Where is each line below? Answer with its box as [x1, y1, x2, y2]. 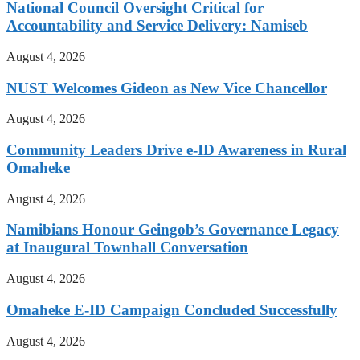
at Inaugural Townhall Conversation [6, 239, 248, 256]
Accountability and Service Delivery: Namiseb [6, 17, 308, 35]
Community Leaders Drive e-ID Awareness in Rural [6, 141, 346, 158]
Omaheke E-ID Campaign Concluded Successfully [6, 301, 337, 318]
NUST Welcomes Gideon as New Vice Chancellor [6, 79, 327, 96]
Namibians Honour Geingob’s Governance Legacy [6, 221, 339, 239]
